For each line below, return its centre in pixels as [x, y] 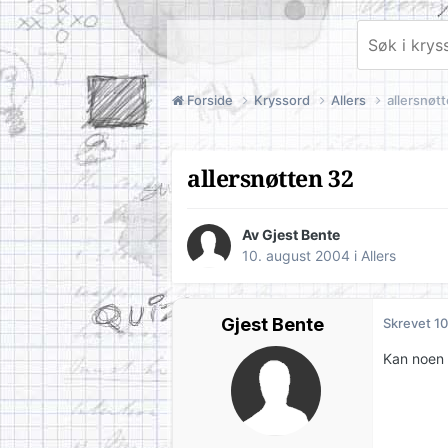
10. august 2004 [296, 256]
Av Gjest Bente [291, 235]
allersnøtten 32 [270, 179]
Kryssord [283, 99]
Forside [210, 99]
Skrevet [408, 323]
